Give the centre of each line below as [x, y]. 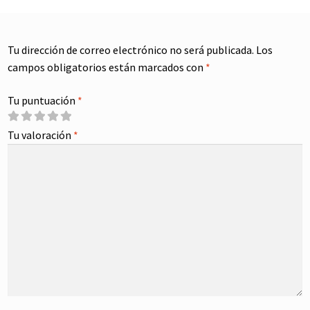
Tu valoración [41, 135]
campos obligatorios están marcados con [107, 67]
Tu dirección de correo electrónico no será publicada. [131, 50]
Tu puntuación [43, 101]
